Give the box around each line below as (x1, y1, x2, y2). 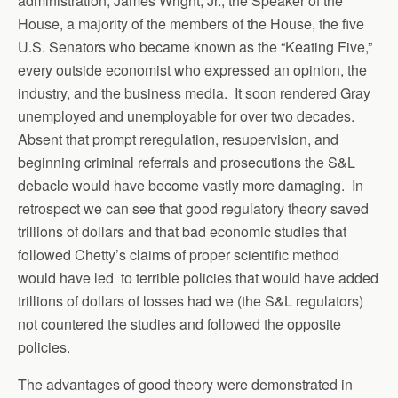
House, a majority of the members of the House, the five (18, 12, 364, 34)
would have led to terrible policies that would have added (18, 267, 378, 288)
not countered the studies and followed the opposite (18, 313, 341, 334)
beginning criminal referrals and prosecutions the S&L (18, 151, 355, 172)
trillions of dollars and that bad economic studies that (18, 220, 346, 242)
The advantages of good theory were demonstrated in (18, 373, 353, 394)
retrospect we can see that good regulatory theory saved (18, 197, 369, 219)
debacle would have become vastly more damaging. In (18, 174, 363, 195)
